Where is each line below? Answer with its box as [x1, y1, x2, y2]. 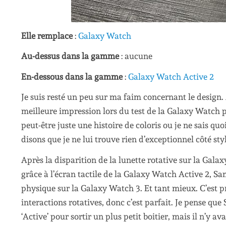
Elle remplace [21, 30, 73, 41]
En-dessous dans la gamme [21, 71, 123, 82]
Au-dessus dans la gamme [21, 51, 121, 62]
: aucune [121, 51, 152, 62]
